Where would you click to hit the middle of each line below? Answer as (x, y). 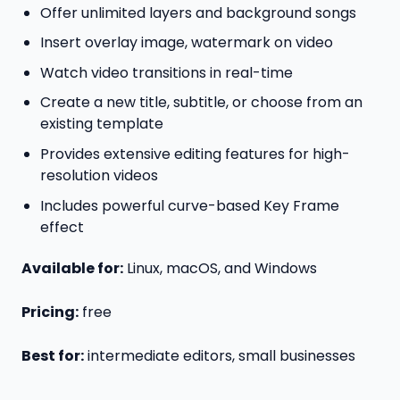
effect (62, 227)
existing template (101, 124)
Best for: (53, 355)
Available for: (72, 269)
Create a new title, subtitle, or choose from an (201, 103)
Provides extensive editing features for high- (195, 154)
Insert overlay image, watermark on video (186, 43)
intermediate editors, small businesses (220, 355)
